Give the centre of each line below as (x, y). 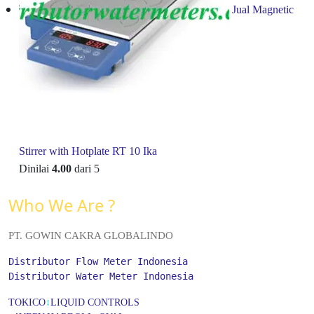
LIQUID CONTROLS (95, 302)
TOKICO (27, 302)
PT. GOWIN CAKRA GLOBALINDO (91, 235)
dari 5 (86, 168)
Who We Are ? (62, 205)
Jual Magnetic (263, 10)
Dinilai (35, 168)
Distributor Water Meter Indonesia (101, 276)
